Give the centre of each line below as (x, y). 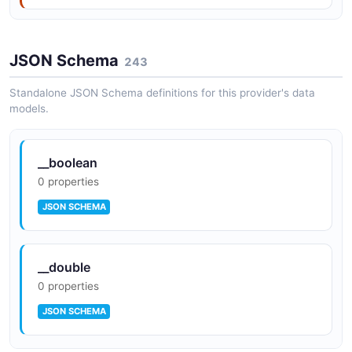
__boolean (68, 163)
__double (64, 268)
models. (29, 109)
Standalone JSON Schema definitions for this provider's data (162, 93)
